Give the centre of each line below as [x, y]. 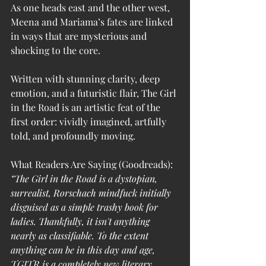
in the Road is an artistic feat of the [87, 107]
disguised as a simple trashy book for [85, 207]
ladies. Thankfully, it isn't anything [81, 221]
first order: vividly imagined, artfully [90, 121]
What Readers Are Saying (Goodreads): [92, 164]
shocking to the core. [56, 50]
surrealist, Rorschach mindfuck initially [92, 192]
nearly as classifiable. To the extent [81, 235]
